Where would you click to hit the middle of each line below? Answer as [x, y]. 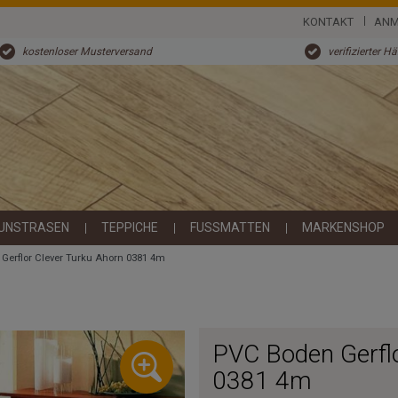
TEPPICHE [130, 228]
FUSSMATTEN [230, 228]
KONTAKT [329, 22]
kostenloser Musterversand [87, 52]
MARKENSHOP [343, 228]
